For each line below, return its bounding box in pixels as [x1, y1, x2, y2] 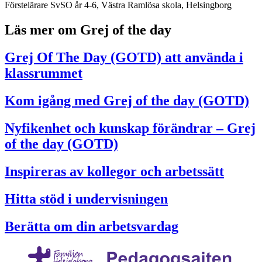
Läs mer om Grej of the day [5, 22, 171, 38]
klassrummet [5, 65, 82, 81]
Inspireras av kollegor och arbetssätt [5, 163, 224, 179]
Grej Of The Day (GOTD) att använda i [5, 50, 243, 65]
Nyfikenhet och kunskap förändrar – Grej [5, 120, 256, 136]
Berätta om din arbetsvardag [5, 218, 178, 234]
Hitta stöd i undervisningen [5, 191, 168, 206]
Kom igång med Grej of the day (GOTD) [5, 93, 249, 109]
